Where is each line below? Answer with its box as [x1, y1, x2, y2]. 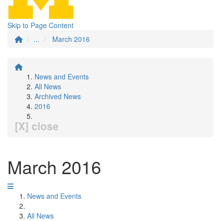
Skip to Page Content [7, 20, 74, 30]
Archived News [35, 91, 81, 101]
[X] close [15, 118, 59, 133]
